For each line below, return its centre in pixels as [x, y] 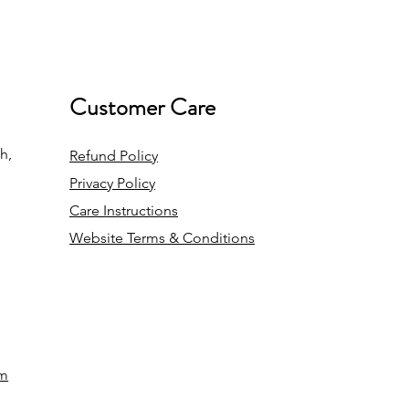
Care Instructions [124, 210]
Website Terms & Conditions [163, 238]
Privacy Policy [113, 183]
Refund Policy [114, 156]
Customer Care [143, 107]
